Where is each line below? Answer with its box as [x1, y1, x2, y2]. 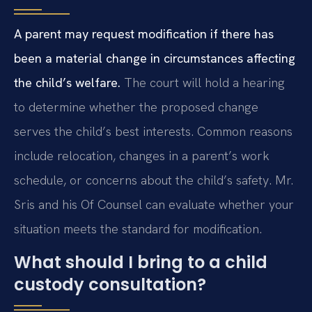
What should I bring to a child [14, 250, 267, 274]
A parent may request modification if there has [14, 26, 274, 42]
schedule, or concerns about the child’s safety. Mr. [14, 172, 293, 189]
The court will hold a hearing [120, 75, 285, 91]
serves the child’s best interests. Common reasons [14, 123, 292, 140]
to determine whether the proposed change [14, 99, 258, 116]
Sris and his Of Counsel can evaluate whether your [14, 196, 294, 213]
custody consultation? [14, 272, 206, 296]
